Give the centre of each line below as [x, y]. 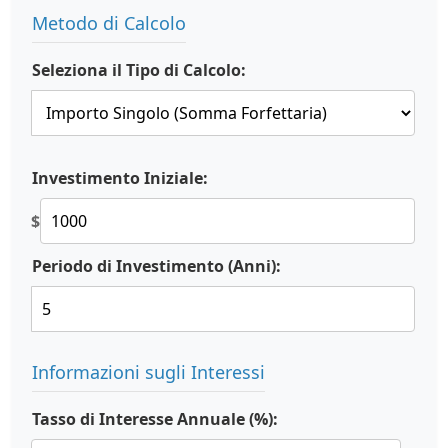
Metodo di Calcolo [109, 23]
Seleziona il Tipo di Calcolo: [139, 70]
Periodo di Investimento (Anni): [156, 266]
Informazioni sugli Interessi [148, 372]
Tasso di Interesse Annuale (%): [155, 419]
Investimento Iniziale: [120, 178]
